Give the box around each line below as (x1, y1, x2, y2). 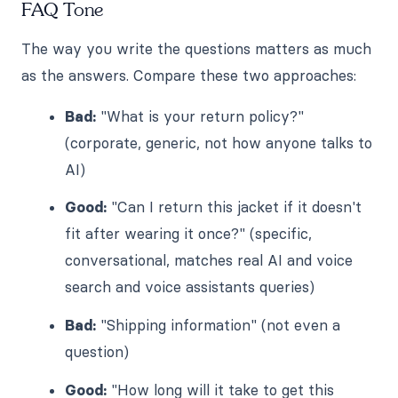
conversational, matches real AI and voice (65, 251, 354, 270)
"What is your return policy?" (96, 107, 305, 125)
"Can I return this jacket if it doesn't (107, 198, 362, 217)
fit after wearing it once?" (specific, (65, 225, 313, 243)
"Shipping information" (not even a (96, 316, 341, 335)
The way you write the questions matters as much (21, 39, 371, 58)
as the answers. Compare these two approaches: (21, 66, 356, 84)
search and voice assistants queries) (65, 278, 315, 297)
